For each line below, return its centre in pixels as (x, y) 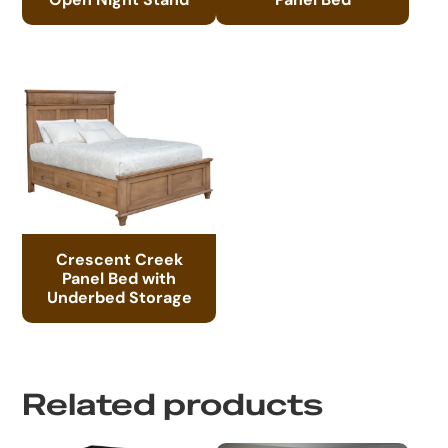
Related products (173, 405)
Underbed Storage (119, 297)
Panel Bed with (119, 278)
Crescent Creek (119, 259)
